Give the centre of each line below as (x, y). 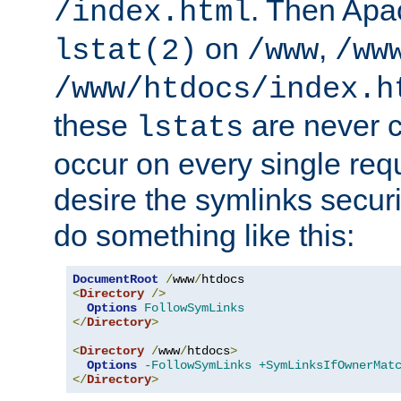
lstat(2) (125, 51)
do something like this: (204, 236)
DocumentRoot (115, 280)
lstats (190, 128)
